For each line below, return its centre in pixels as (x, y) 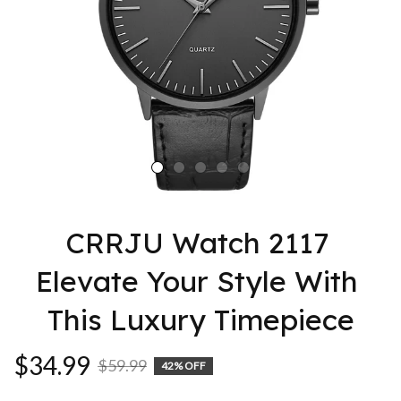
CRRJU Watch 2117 (196, 243)
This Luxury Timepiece (200, 320)
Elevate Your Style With (196, 281)
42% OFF (183, 365)
